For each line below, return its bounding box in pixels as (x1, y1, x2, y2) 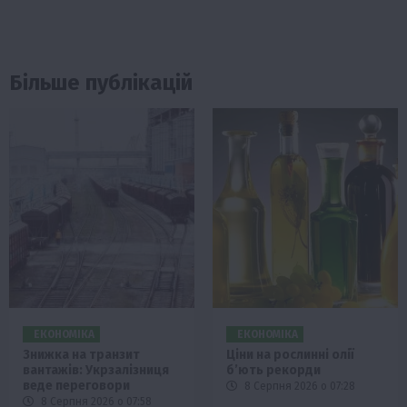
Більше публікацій (9, 70, 193, 96)
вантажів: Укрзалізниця (23, 362, 169, 379)
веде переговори (23, 378, 130, 394)
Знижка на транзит (23, 347, 140, 363)
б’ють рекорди (226, 362, 321, 379)
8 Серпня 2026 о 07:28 (242, 380, 355, 393)
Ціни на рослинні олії (226, 347, 354, 363)
